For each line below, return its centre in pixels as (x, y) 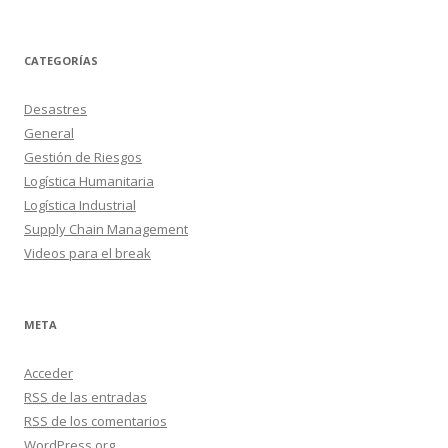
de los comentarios (107, 421)
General (49, 133)
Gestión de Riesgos (83, 157)
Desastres (55, 109)
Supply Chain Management (106, 229)
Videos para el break (87, 253)
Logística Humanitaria (89, 181)
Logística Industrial (80, 205)
